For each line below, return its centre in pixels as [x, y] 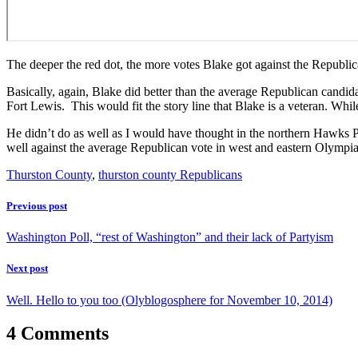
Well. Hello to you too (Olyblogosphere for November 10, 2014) [169, 300]
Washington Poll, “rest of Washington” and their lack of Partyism [170, 237]
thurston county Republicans [170, 174]
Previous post [37, 205]
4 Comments [58, 334]
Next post [27, 268]
